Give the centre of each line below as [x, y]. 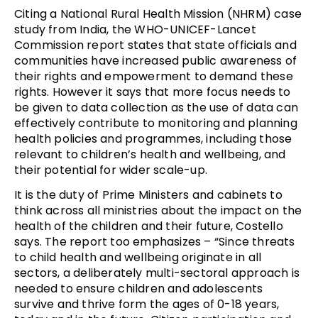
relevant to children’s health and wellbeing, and [150, 155]
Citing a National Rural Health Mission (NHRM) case [158, 14]
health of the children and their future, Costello [149, 226]
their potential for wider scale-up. [111, 170]
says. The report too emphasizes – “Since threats [155, 242]
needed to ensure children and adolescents [139, 289]
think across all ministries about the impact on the [158, 211]
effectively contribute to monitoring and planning [156, 124]
